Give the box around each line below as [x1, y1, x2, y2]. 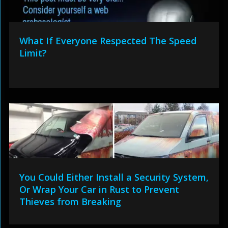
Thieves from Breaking [19, 195, 121, 208]
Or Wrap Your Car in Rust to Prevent [19, 183, 179, 195]
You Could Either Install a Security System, [19, 171, 209, 183]
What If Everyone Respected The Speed [19, 35, 196, 47]
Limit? [19, 47, 47, 59]
